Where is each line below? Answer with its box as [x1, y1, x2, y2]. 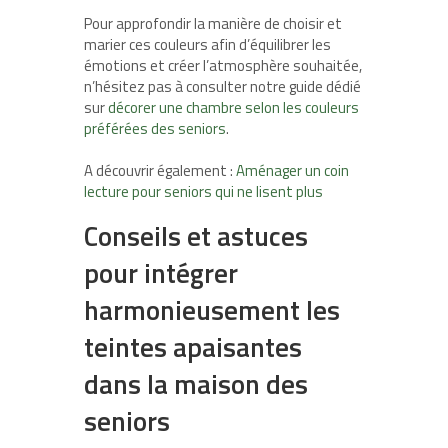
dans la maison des [84, 363, 308, 405]
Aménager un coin [236, 159, 349, 183]
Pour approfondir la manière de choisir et [84, 12, 342, 36]
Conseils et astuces [84, 215, 308, 257]
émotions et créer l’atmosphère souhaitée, [84, 54, 362, 78]
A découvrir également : [84, 159, 236, 183]
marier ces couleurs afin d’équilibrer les [84, 33, 331, 57]
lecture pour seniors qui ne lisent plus [84, 180, 323, 204]
